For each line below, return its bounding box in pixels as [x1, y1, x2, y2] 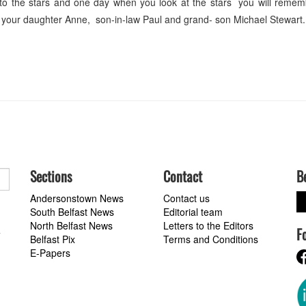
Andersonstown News [30, 191, 124, 205]
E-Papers [30, 245, 70, 260]
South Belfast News [30, 204, 114, 219]
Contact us [163, 191, 210, 205]
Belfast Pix [30, 232, 75, 246]
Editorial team [163, 204, 223, 219]
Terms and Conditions [163, 232, 258, 246]
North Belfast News [30, 218, 113, 232]
